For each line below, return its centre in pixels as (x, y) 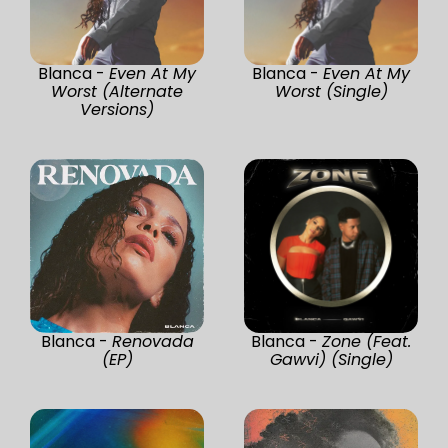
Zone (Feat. (366, 341)
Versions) (117, 109)
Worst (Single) (331, 91)
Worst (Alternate (117, 91)
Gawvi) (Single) (331, 359)
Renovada (152, 341)
